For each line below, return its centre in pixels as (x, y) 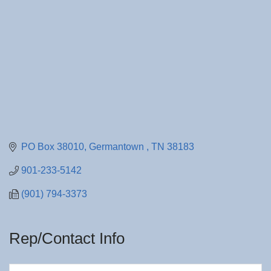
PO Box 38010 (53, 147)
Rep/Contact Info (67, 239)
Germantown (118, 147)
